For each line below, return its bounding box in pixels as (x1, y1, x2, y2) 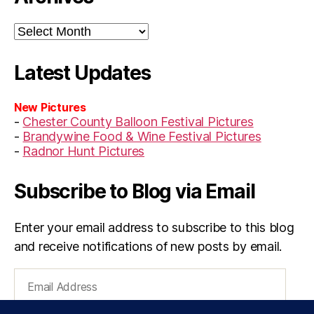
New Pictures (14, 100, 86, 114)
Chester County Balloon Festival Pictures (22, 114, 254, 129)
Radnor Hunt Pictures (22, 143, 145, 158)
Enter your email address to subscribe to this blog (14, 219, 294, 235)
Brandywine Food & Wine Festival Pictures (22, 128, 261, 144)
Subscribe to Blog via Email (14, 179, 255, 203)
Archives (13, 22, 55, 36)
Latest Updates (14, 60, 151, 85)
